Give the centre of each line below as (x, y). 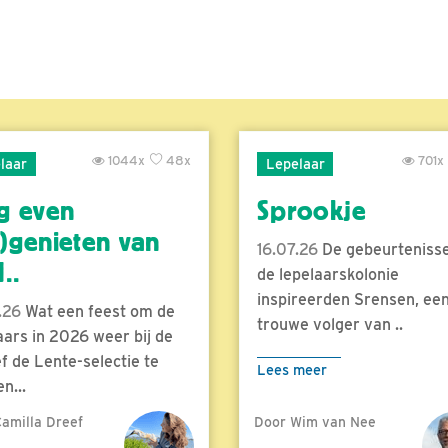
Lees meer (292, 369)
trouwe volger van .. (330, 324)
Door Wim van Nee (315, 421)
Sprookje (311, 210)
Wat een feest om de (97, 311)
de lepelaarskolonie (328, 274)
